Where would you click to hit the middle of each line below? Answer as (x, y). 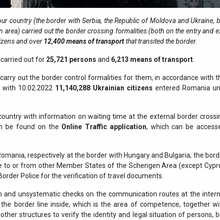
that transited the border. (161, 41)
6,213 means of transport (152, 60)
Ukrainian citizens (123, 88)
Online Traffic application (104, 127)
